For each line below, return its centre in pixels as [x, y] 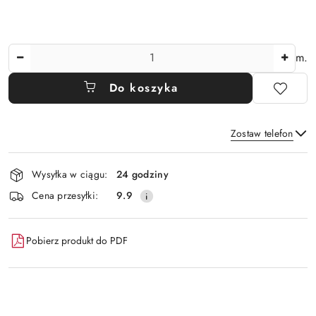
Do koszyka [144, 87]
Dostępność [50, 161]
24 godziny [142, 175]
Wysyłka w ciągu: [70, 175]
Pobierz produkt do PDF [77, 241]
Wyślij [158, 196]
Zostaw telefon [262, 133]
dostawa [37, 201]
